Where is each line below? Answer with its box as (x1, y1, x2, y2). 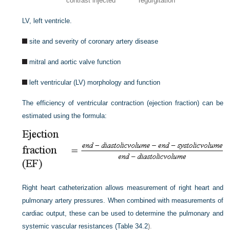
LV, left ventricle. (22, 17, 72, 25)
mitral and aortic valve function (29, 58, 121, 66)
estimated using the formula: (22, 112, 107, 120)
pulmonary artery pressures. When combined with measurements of (22, 197, 223, 205)
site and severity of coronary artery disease (29, 37, 159, 46)
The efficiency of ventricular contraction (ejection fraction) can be (22, 99, 223, 107)
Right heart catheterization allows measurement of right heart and (22, 184, 223, 192)
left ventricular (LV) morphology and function (29, 79, 161, 87)
